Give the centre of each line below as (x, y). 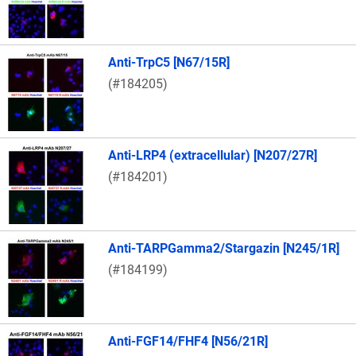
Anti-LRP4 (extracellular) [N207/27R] (213, 156)
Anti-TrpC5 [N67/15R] (169, 63)
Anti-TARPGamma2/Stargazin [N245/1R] (224, 249)
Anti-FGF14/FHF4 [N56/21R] (188, 342)
